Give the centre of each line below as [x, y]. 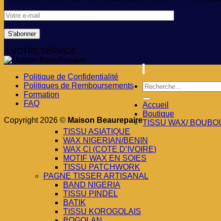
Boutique [158, 114]
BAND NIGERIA [92, 185]
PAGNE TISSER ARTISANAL [96, 176]
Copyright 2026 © [36, 120]
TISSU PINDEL [91, 194]
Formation [41, 95]
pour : [152, 94]
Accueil [156, 105]
